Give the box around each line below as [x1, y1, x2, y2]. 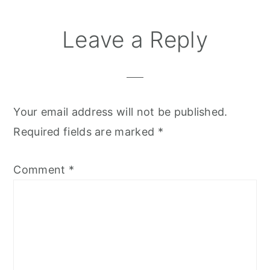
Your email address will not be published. [13, 105, 228, 119]
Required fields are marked [13, 125, 158, 139]
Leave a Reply [62, 26, 208, 54]
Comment [13, 163, 69, 177]
